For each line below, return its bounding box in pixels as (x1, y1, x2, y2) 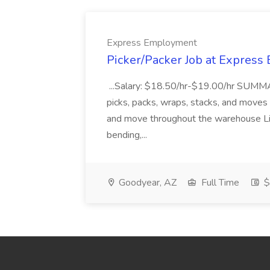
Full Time (199, 176, 239, 189)
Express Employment (107, 36, 197, 49)
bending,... (107, 128, 149, 142)
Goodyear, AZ (116, 176, 177, 189)
